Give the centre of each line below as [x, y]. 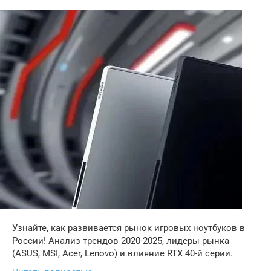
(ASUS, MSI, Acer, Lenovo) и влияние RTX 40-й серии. [122, 253]
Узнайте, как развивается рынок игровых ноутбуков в [129, 228]
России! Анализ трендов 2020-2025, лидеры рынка [121, 241]
